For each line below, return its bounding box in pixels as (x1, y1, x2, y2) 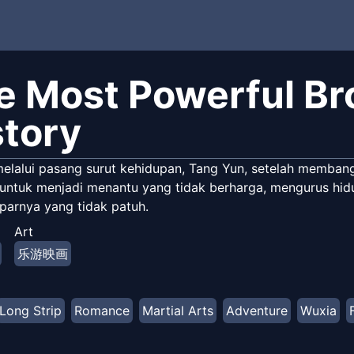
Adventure (226, 303, 288, 318)
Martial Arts (142, 303, 213, 318)
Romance (74, 303, 130, 318)
